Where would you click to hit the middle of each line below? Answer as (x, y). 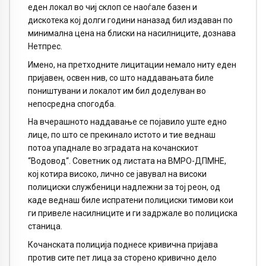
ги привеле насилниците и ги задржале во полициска (133, 213)
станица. (45, 227)
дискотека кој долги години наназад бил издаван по (130, 20)
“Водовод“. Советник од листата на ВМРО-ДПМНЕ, (127, 161)
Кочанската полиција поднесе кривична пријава (123, 245)
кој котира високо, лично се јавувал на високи (117, 174)
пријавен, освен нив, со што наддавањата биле (121, 77)
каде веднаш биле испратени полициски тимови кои (131, 200)
